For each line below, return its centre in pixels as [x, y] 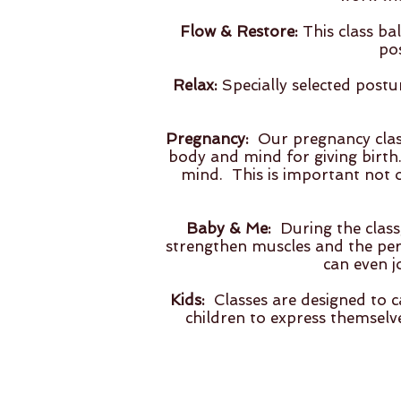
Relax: [195, 85]
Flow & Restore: [239, 31]
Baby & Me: [229, 228]
